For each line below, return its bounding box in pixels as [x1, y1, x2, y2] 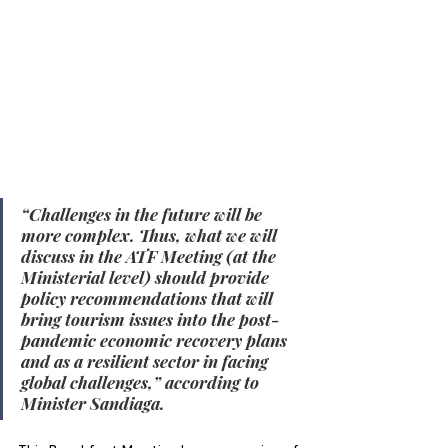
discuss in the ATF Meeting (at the [21, 245, 280, 268]
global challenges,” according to [21, 371, 263, 394]
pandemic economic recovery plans [21, 329, 291, 352]
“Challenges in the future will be [21, 203, 266, 226]
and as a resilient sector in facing [21, 350, 272, 373]
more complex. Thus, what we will [21, 224, 281, 247]
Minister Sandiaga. [21, 392, 165, 415]
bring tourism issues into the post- [21, 308, 280, 331]
